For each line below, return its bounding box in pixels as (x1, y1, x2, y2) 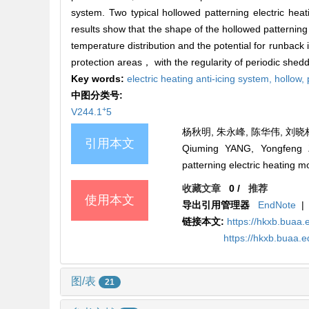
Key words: (71, 73, 127, 85)
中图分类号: (71, 90, 126, 101)
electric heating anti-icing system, (127, 73, 275, 85)
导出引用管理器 (182, 199, 250, 211)
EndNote (258, 199, 297, 211)
